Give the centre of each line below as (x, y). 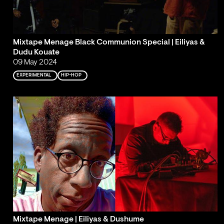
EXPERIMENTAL (34, 75)
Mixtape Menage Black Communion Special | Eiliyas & (109, 42)
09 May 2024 (35, 62)
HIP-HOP (71, 75)
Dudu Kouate (36, 52)
